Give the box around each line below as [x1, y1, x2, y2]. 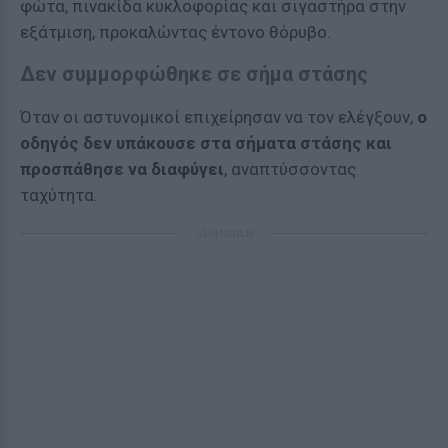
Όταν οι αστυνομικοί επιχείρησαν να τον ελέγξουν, [20, 107, 417, 127]
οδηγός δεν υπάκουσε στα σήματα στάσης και [20, 133, 392, 153]
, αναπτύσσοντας [224, 159, 356, 179]
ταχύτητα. [20, 185, 98, 205]
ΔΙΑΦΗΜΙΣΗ [195, 226, 253, 240]
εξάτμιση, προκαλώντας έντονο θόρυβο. [20, 22, 331, 42]
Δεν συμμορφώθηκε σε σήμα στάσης [20, 62, 368, 86]
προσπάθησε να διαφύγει [20, 159, 224, 179]
